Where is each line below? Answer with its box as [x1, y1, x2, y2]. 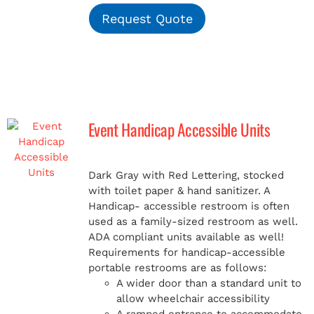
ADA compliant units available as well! [88, 231, 284, 243]
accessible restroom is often [139, 200, 289, 212]
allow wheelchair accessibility [116, 292, 270, 305]
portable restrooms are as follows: [88, 261, 266, 274]
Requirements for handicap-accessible [88, 246, 285, 259]
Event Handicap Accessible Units [88, 117, 271, 142]
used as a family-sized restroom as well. [88, 215, 298, 228]
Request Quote [101, 11, 193, 26]
